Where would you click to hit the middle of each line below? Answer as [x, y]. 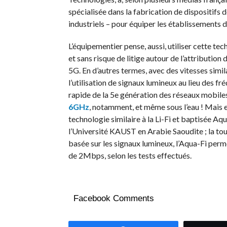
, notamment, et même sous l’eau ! [146, 107]
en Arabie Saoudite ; [171, 131]
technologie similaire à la [111, 119]
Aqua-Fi [193, 143]
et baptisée [192, 119]
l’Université [89, 131]
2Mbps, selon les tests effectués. [135, 155]
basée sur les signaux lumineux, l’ [123, 143]
